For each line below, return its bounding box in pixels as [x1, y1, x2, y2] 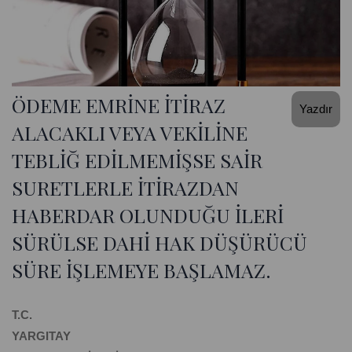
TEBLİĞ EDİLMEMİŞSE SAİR [12, 147, 262, 174]
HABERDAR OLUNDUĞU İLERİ [12, 202, 284, 229]
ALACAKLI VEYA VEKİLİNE [12, 119, 247, 146]
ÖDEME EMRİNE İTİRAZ [12, 92, 225, 119]
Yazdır [299, 102, 332, 116]
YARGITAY [12, 329, 71, 343]
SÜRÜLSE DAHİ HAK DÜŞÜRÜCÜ [12, 229, 307, 256]
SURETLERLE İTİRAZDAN [12, 174, 239, 201]
